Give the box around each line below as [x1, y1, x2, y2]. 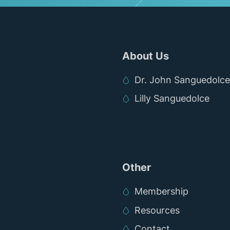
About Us [122, 49, 169, 62]
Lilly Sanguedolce [135, 93, 209, 104]
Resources [135, 204, 180, 216]
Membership [135, 186, 188, 197]
